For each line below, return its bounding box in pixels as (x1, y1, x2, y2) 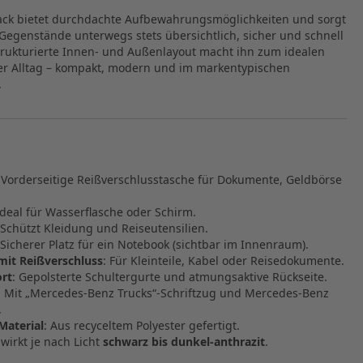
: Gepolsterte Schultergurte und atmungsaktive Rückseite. (12, 268, 327, 284)
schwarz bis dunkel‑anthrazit (103, 333, 265, 349)
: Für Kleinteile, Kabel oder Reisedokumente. (103, 252, 344, 268)
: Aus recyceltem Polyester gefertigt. (44, 317, 240, 333)
